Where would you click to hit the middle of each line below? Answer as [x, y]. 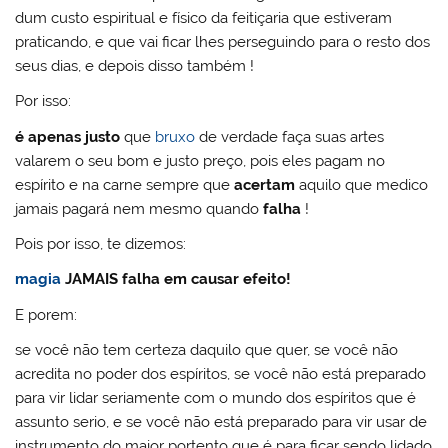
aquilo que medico [364, 184]
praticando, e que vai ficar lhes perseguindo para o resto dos [223, 41]
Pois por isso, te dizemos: [101, 244]
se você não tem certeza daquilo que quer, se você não [207, 350]
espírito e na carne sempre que [125, 184]
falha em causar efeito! [205, 279]
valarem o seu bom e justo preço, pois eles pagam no [200, 160]
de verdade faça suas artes [290, 136]
